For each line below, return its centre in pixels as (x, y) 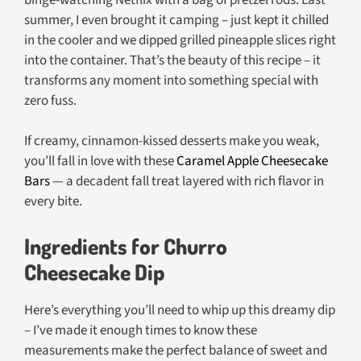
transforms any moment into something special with (171, 80)
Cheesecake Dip (94, 271)
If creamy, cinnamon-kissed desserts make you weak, (172, 141)
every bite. (53, 201)
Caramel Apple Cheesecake (252, 161)
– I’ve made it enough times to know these (141, 330)
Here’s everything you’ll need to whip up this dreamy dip (180, 310)
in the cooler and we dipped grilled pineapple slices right (180, 40)
